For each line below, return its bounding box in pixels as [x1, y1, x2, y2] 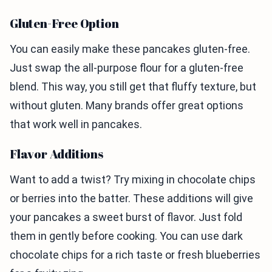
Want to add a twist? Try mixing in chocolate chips [10, 173, 256, 186]
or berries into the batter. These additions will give [10, 192, 253, 205]
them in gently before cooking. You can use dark [10, 229, 243, 243]
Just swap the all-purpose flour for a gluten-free [10, 61, 243, 75]
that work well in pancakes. [10, 118, 142, 131]
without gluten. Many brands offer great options [10, 99, 243, 112]
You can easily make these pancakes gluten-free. [10, 42, 250, 56]
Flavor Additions [10, 146, 103, 163]
